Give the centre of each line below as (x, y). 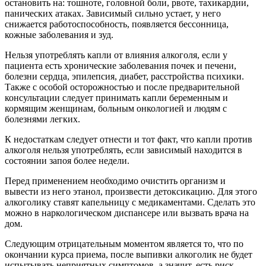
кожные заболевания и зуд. (59, 35)
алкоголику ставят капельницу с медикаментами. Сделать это (130, 202)
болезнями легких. (42, 119)
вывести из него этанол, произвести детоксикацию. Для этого (131, 192)
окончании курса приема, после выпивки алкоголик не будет (129, 255)
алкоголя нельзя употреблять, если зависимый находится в (123, 150)
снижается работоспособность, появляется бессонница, (117, 24)
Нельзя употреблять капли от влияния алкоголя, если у (116, 55)
